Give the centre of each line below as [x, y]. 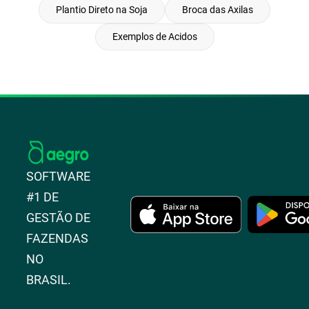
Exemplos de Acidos [154, 37]
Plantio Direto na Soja [102, 10]
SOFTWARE [59, 176]
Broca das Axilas [218, 10]
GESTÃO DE [59, 218]
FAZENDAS [58, 238]
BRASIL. [49, 280]
